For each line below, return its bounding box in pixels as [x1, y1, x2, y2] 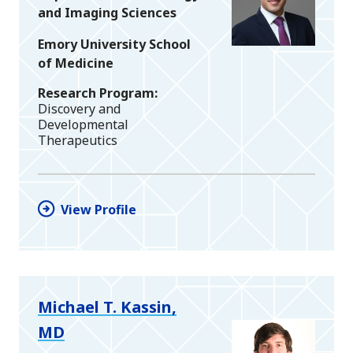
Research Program [38, 84, 154, 102]
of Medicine [38, 54, 113, 72]
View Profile [61, 201, 136, 219]
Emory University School [38, 35, 191, 54]
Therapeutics [38, 132, 117, 150]
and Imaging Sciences [38, 4, 176, 22]
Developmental [38, 116, 128, 134]
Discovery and [38, 100, 121, 118]
